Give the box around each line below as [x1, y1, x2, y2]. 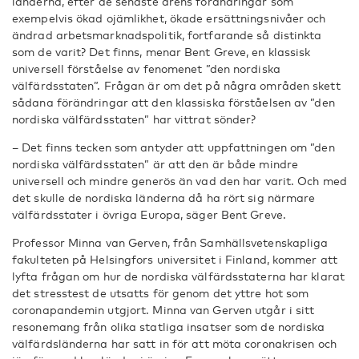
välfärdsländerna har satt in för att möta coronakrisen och [12, 337, 337, 350]
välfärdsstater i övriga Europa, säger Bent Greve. [12, 208, 286, 221]
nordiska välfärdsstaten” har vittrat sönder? [12, 112, 256, 126]
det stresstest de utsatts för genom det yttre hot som [12, 286, 309, 300]
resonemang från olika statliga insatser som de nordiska [12, 320, 325, 333]
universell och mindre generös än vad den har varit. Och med [12, 174, 347, 188]
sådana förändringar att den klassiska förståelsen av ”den [12, 95, 335, 109]
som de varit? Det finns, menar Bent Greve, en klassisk [12, 45, 311, 58]
